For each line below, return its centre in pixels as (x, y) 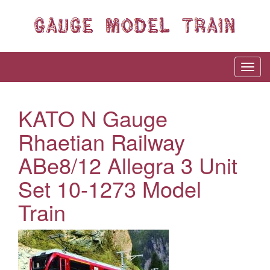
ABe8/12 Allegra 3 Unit (128, 165)
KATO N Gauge (93, 118)
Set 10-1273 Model (110, 189)
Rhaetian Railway (102, 142)
